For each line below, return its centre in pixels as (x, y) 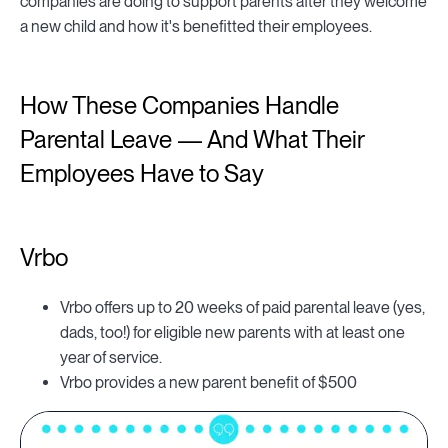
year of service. (111, 358)
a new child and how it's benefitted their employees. (196, 27)
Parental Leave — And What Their (192, 140)
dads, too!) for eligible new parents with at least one (232, 333)
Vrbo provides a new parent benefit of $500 (208, 383)
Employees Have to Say (142, 174)
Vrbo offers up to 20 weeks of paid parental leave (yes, (242, 308)
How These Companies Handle (179, 106)
